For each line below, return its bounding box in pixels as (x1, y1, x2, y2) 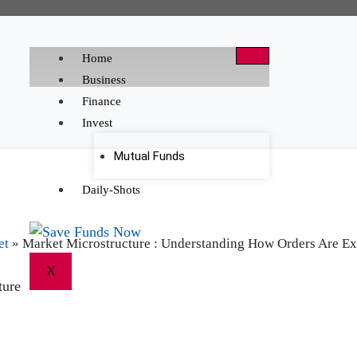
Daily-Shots (82, 182, 141, 196)
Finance (82, 94, 122, 108)
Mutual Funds (114, 148, 186, 163)
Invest (82, 116, 113, 129)
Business (82, 73, 127, 86)
